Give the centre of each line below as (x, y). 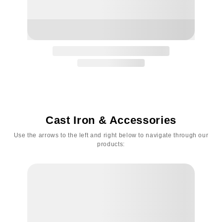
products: (111, 144)
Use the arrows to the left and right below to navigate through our (111, 136)
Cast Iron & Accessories (111, 120)
